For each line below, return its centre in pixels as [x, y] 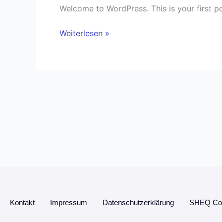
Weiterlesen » [84, 33]
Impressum [69, 202]
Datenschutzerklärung [138, 202]
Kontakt [22, 202]
